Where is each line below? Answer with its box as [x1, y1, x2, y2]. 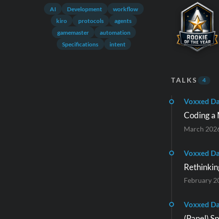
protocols [78, 17, 104, 24]
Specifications [62, 40, 99, 48]
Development [67, 5, 102, 13]
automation [100, 28, 131, 36]
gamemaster [57, 28, 89, 36]
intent [109, 40, 126, 48]
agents [114, 17, 131, 24]
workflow [113, 5, 138, 13]
